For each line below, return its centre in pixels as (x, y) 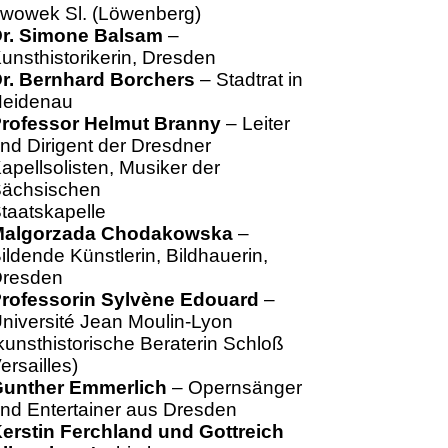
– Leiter (255, 123)
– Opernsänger (234, 387)
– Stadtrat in (248, 79)
